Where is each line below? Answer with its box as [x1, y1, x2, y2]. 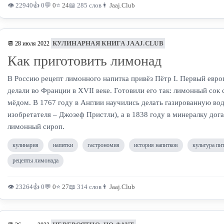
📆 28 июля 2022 [7, 40, 49, 47]
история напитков [134, 141, 178, 148]
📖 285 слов [69, 1, 101, 9]
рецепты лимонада [12, 157, 58, 164]
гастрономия [87, 141, 119, 148]
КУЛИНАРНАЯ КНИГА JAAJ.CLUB [52, 39, 163, 47]
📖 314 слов [69, 183, 101, 190]
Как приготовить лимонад [7, 53, 161, 68]
